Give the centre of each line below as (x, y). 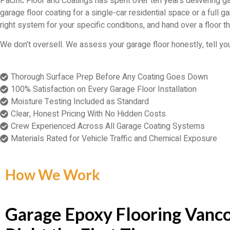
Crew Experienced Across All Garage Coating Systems (108, 126)
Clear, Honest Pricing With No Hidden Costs (88, 114)
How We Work (53, 174)
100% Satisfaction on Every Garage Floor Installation (104, 89)
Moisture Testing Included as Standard (80, 101)
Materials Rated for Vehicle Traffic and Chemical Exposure (114, 138)
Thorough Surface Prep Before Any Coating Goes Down (109, 77)
